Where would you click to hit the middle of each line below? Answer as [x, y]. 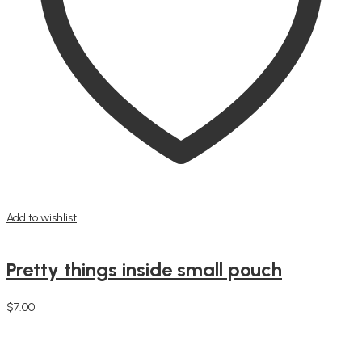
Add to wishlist [42, 217]
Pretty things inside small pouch [144, 269]
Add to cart [34, 321]
